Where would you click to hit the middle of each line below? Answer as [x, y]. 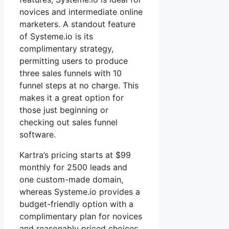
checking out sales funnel [68, 122]
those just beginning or [64, 110]
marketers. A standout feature [77, 24]
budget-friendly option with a [76, 204]
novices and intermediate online [81, 12]
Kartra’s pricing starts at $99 [75, 155]
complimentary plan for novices [81, 216]
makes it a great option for [72, 97]
